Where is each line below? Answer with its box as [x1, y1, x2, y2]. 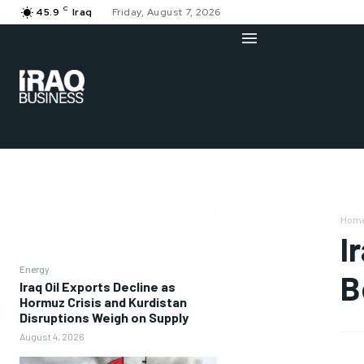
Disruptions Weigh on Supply [19, 310, 188, 326]
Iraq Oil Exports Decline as [19, 279, 175, 295]
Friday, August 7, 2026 [111, 6, 221, 19]
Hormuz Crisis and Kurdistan [19, 294, 187, 310]
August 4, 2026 [19, 331, 84, 343]
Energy [19, 263, 50, 275]
